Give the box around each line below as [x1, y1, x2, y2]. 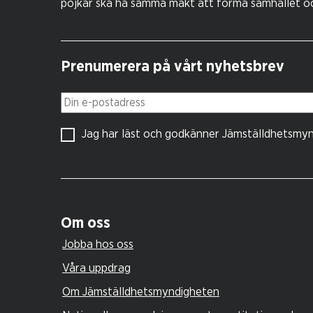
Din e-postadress [60, 94, 142, 106]
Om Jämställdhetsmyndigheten [62, 285, 219, 298]
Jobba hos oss [62, 238, 133, 250]
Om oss [61, 214, 110, 231]
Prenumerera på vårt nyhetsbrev [61, 59, 284, 75]
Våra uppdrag [62, 261, 131, 274]
